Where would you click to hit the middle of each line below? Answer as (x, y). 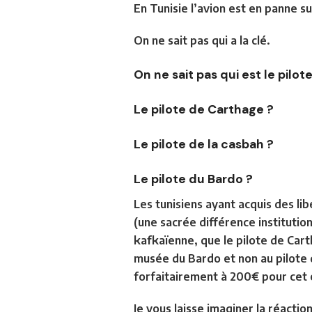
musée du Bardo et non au (205, 258)
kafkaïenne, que (179, 240)
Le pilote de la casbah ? (205, 144)
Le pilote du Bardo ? (195, 179)
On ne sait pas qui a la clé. (202, 40)
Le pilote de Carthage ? (205, 109)
